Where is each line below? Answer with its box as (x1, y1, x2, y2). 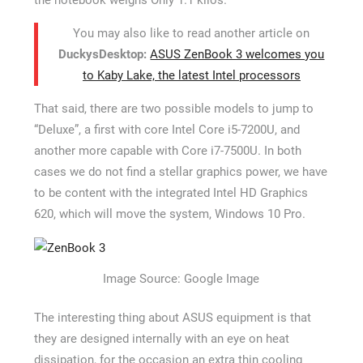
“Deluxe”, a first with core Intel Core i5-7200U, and (33, 122, 300, 137)
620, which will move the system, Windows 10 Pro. (33, 206, 305, 221)
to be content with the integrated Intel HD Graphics (33, 185, 308, 200)
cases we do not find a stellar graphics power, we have (33, 164, 327, 179)
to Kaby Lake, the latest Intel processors (82, 67, 301, 83)
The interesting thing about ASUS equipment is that (33, 310, 311, 326)
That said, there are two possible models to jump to (33, 100, 314, 116)
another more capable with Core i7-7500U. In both (33, 143, 301, 158)
